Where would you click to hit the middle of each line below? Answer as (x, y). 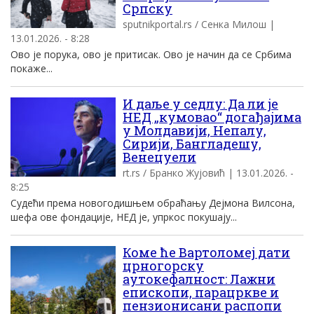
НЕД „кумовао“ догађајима (212, 117)
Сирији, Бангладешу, (192, 144)
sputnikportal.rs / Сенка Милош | (199, 24)
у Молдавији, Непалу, (194, 130)
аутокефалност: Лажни (199, 279)
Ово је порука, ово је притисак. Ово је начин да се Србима (151, 54)
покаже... (32, 68)
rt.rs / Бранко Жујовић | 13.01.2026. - (208, 173)
